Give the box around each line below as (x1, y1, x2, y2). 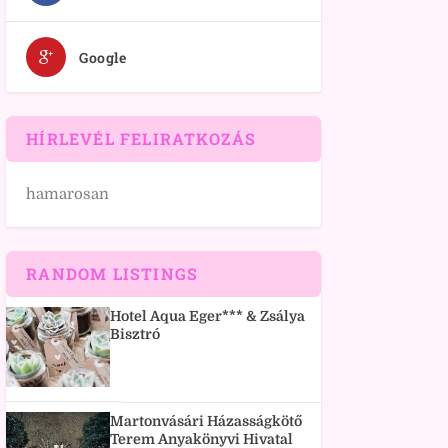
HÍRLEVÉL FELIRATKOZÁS (26, 128, 257, 150)
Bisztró (110, 326, 161, 343)
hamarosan (26, 185, 110, 204)
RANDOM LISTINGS (26, 263, 199, 285)
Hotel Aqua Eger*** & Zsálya (110, 308, 306, 325)
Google (79, 48, 127, 68)
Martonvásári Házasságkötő (110, 413, 303, 430)
